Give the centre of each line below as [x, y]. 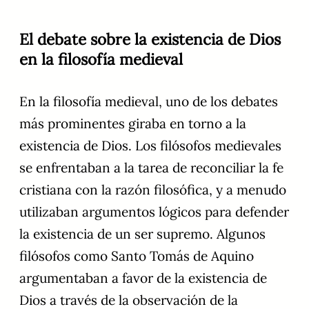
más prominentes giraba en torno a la [133, 124]
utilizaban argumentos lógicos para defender [154, 212]
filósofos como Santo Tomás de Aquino [137, 256]
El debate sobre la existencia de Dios [150, 39]
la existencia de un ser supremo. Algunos [142, 234]
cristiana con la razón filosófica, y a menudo [153, 190]
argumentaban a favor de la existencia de [143, 278]
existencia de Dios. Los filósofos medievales [150, 146]
